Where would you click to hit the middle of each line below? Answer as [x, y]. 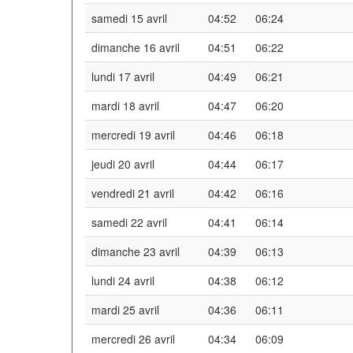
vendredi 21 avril [133, 193]
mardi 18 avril [125, 105]
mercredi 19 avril [133, 134]
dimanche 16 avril [136, 47]
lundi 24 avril [123, 280]
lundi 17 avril [123, 76]
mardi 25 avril [125, 309]
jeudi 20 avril [123, 163]
